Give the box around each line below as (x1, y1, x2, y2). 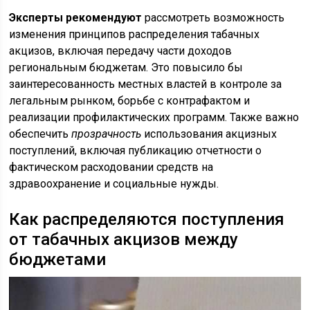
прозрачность (71, 127, 142, 141)
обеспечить (9, 127, 72, 141)
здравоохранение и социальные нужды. (9, 177, 219, 191)
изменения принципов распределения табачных (9, 28, 260, 42)
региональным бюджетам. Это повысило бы (9, 61, 244, 75)
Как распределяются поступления (9, 210, 285, 230)
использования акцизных (141, 127, 277, 141)
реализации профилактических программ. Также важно (9, 111, 300, 125)
